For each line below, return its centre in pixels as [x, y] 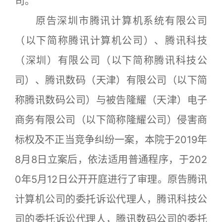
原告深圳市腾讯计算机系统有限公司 [111, 21]
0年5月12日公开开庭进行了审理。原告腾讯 [111, 179]
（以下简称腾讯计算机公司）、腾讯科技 [111, 40]
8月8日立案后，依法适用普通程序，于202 [111, 159]
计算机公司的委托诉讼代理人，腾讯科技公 [111, 199]
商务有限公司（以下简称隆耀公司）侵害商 [111, 120]
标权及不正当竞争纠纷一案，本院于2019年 [111, 139]
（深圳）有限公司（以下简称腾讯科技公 [111, 60]
